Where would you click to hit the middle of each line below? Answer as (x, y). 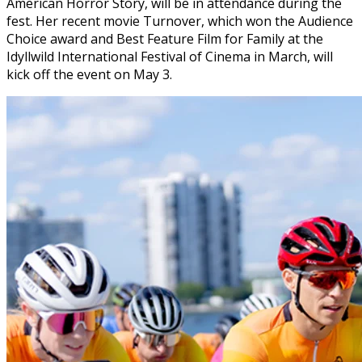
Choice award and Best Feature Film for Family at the (165, 39)
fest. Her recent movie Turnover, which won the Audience (180, 21)
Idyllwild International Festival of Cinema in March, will (170, 57)
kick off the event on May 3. (89, 75)
